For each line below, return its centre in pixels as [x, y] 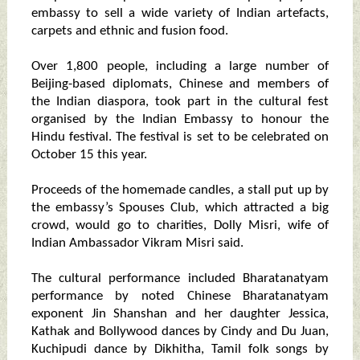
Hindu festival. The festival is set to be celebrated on [180, 137]
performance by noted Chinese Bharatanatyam [180, 297]
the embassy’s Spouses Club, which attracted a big [180, 208]
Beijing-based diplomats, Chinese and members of [180, 84]
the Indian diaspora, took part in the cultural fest [180, 102]
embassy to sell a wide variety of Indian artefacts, [180, 14]
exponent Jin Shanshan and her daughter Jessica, [180, 314]
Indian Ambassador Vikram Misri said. [137, 243]
